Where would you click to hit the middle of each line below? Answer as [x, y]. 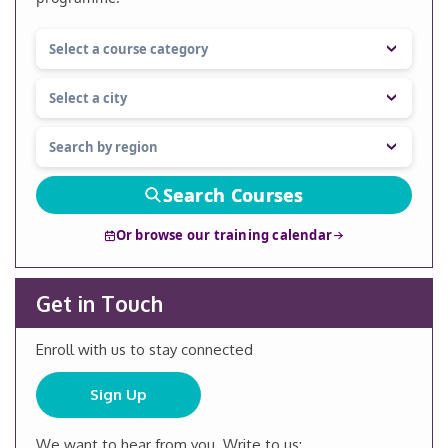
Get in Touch [99, 304]
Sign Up [118, 395]
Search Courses [233, 195]
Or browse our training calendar [224, 235]
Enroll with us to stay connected [144, 350]
